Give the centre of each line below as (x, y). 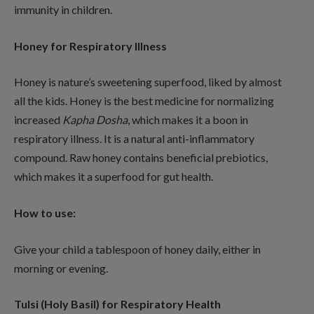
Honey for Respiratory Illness (90, 46)
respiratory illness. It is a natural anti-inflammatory (134, 139)
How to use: (45, 212)
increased (38, 120)
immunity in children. (63, 10)
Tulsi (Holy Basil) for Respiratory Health (117, 304)
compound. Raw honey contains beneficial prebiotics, (141, 158)
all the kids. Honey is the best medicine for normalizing (144, 101)
